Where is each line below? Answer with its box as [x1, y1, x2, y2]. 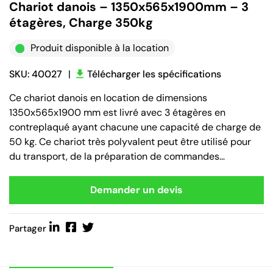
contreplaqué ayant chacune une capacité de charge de [9, 121, 261, 133]
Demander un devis [90, 183, 183, 196]
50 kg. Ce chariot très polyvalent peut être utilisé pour [9, 135, 251, 148]
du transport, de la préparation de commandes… [9, 150, 225, 163]
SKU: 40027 [9, 68, 62, 80]
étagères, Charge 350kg [9, 15, 153, 30]
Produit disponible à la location [30, 41, 169, 54]
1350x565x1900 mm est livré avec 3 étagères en [9, 106, 225, 119]
